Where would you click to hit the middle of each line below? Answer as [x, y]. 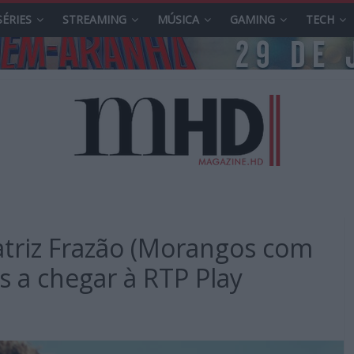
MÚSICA [178, 19]
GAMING [252, 19]
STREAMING [94, 19]
